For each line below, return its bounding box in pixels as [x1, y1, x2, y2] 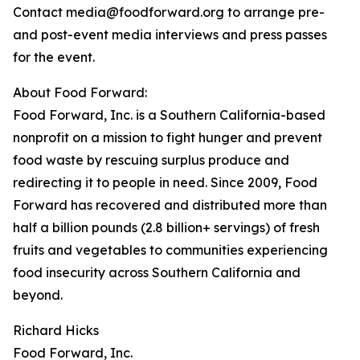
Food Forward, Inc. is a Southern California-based [13, 107, 325, 124]
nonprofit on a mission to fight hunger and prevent [13, 129, 322, 146]
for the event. [13, 49, 95, 66]
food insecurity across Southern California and [13, 264, 301, 281]
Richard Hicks [13, 322, 99, 339]
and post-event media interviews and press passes [13, 27, 327, 43]
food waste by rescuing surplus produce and [13, 152, 289, 169]
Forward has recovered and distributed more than [13, 197, 327, 214]
